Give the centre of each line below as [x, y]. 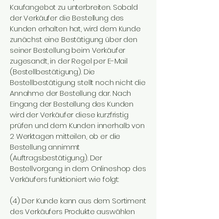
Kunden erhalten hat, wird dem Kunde [75, 29]
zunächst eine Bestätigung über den [74, 39]
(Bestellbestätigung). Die [53, 72]
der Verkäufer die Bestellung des [67, 18]
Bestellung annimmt [45, 147]
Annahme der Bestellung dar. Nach [71, 93]
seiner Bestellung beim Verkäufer [68, 50]
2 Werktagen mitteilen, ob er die [65, 136]
